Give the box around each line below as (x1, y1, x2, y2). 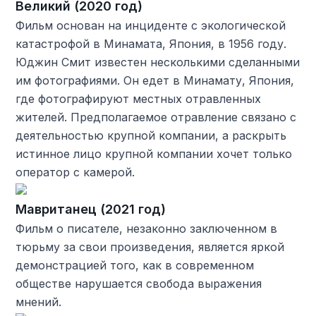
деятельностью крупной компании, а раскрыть (16, 128, 287, 142)
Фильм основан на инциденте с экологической (16, 18, 286, 32)
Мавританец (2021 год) (16, 201, 166, 217)
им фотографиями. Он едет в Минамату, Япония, (16, 73, 295, 87)
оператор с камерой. (16, 164, 135, 179)
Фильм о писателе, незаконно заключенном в (16, 221, 278, 236)
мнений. (16, 294, 62, 309)
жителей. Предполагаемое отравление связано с (16, 109, 297, 124)
